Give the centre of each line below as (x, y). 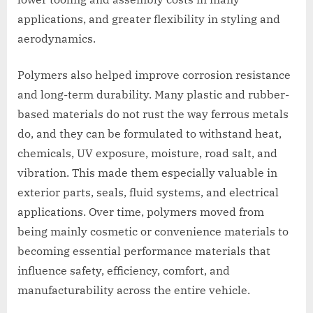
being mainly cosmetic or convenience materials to (153, 232)
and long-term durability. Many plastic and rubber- (153, 95)
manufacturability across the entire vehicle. (134, 290)
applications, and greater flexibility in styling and (149, 19)
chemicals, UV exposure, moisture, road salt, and (147, 153)
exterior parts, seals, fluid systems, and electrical (148, 192)
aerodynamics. (57, 39)
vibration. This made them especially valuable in (147, 173)
